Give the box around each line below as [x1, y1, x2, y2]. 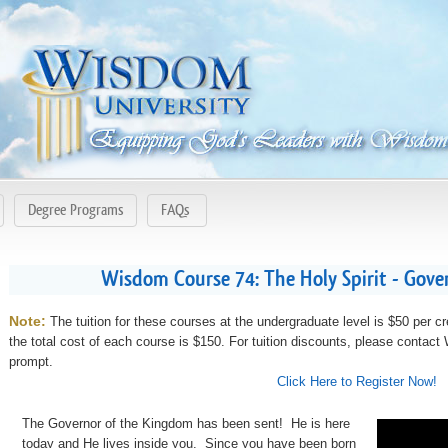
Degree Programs [24, 203, 128, 218]
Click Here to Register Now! [276, 373, 437, 389]
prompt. [9, 353, 53, 369]
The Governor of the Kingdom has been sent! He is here [22, 415, 350, 431]
